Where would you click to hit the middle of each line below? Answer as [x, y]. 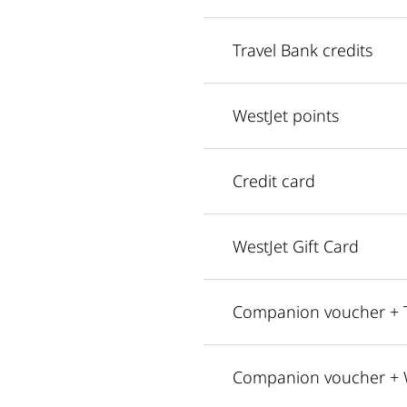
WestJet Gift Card [296, 246]
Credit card [274, 180]
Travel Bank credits [303, 50]
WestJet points [286, 115]
